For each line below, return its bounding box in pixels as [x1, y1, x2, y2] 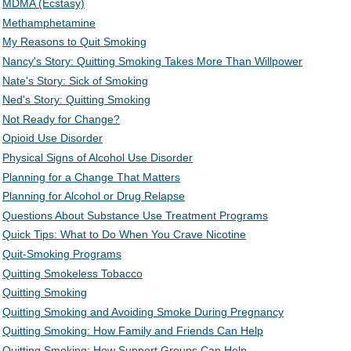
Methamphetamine [2, 16, 96, 29]
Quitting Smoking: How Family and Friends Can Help [2, 324, 263, 338]
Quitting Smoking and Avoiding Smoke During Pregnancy [2, 305, 284, 318]
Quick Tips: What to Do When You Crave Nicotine [2, 228, 246, 241]
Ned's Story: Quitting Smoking [2, 93, 150, 107]
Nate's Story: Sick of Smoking [2, 74, 148, 87]
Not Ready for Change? [2, 112, 120, 125]
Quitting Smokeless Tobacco [2, 266, 143, 280]
